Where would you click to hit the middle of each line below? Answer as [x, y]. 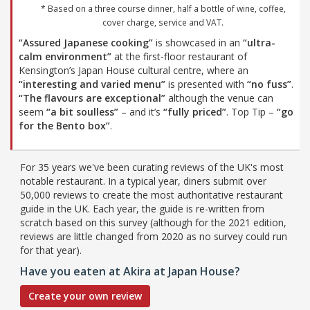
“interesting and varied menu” [92, 84]
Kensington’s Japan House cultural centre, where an [134, 70]
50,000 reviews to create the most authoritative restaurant [152, 194]
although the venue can [219, 98]
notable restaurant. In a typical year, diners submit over [143, 181]
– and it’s [141, 111]
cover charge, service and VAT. [163, 22]
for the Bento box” [64, 125]
